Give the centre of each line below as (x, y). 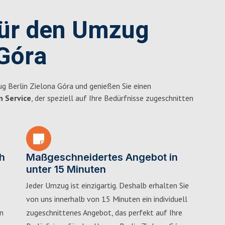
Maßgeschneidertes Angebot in (102, 157)
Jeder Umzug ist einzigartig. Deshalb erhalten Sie (107, 185)
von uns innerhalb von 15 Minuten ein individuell (107, 199)
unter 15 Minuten (66, 169)
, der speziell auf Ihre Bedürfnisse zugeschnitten (112, 98)
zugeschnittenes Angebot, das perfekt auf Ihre (104, 212)
